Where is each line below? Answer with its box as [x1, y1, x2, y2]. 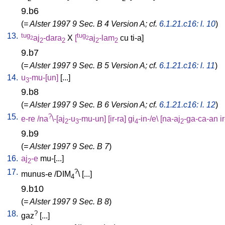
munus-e [21, 169, 52, 178]
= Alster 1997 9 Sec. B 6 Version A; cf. [24, 100, 159, 109]
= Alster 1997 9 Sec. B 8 [24, 197, 109, 206]
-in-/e [138, 114, 156, 123]
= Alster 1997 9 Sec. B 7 [24, 142, 109, 151]
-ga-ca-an [184, 114, 218, 123]
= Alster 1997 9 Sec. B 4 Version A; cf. [24, 19, 159, 28]
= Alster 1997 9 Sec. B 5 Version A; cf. [24, 61, 159, 70]
